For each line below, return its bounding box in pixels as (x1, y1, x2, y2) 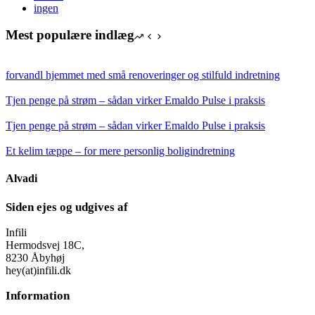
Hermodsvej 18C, (6, 238, 84, 251)
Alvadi (6, 172, 37, 185)
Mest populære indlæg (6, 27, 134, 43)
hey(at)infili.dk (6, 264, 71, 276)
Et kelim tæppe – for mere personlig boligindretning (6, 145, 235, 157)
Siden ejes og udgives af (6, 200, 128, 214)
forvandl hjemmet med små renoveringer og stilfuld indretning (6, 69, 280, 82)
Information (6, 289, 70, 303)
